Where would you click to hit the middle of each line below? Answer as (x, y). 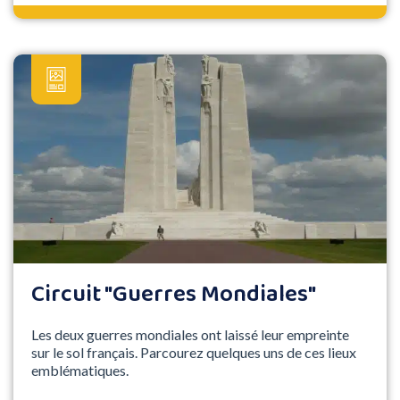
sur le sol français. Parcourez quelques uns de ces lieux (194, 353)
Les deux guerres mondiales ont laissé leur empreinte (190, 335)
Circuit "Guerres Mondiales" (174, 295)
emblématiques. (80, 371)
